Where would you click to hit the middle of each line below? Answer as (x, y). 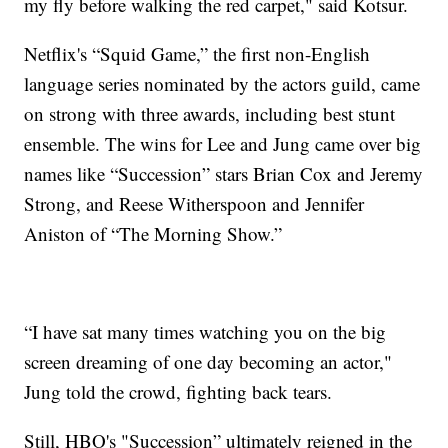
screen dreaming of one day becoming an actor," (208, 362)
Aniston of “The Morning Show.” (153, 234)
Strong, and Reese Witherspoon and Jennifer (194, 204)
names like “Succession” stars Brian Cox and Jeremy (224, 174)
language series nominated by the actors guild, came (222, 84)
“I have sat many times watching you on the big (205, 332)
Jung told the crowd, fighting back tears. (178, 392)
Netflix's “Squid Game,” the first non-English (197, 54)
